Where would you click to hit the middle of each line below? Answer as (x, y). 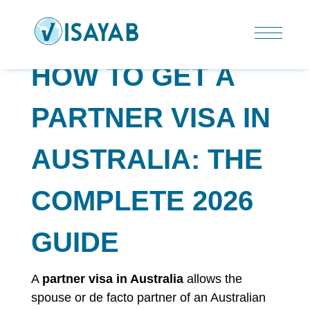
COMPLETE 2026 (142, 201)
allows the (212, 279)
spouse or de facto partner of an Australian (148, 298)
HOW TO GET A (133, 76)
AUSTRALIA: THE (147, 159)
